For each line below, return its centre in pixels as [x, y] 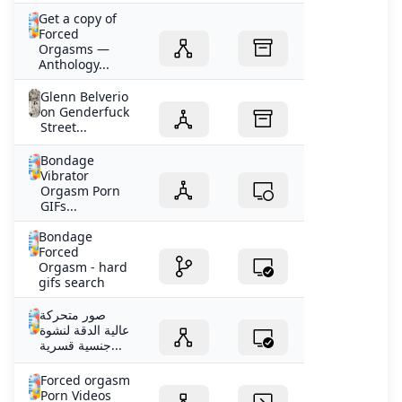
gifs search [72, 283]
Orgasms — [74, 49]
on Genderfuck [84, 112]
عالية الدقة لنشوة [84, 330]
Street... [63, 127]
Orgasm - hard [83, 267]
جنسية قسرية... [116, 345]
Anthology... [74, 65]
